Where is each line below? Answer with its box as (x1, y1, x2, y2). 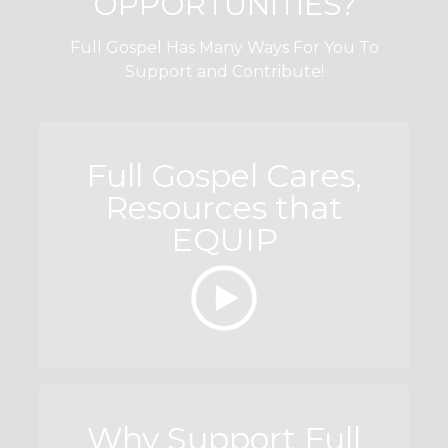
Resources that (105, 188, 343, 228)
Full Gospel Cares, (86, 156, 362, 196)
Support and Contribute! (124, 61, 324, 81)
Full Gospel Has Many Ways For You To (69, 37, 379, 57)
